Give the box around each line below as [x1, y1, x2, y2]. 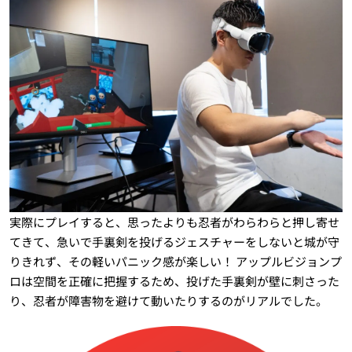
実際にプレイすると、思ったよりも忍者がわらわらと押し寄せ [9, 214, 339, 231]
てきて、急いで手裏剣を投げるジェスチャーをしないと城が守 [9, 233, 339, 251]
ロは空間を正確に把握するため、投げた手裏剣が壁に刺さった [9, 273, 339, 290]
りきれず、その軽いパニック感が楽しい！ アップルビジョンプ [9, 253, 342, 270]
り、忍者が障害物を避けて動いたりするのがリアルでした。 [9, 292, 328, 310]
